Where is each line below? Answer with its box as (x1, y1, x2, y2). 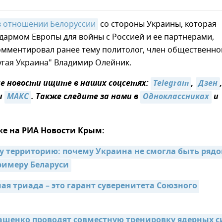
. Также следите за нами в (31, 91, 140, 104)
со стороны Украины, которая (98, 18, 217, 30)
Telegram (153, 77, 189, 90)
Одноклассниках (143, 91, 209, 104)
